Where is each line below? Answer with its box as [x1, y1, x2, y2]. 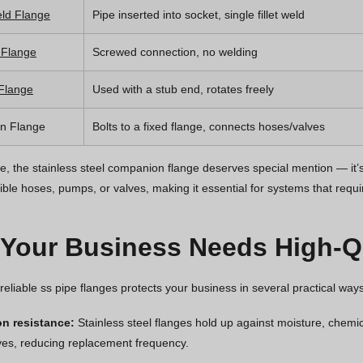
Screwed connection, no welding [92, 45, 258, 58]
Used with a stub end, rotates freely [92, 82, 274, 96]
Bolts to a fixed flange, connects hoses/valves [92, 119, 325, 133]
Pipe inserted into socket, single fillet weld [92, 7, 305, 21]
